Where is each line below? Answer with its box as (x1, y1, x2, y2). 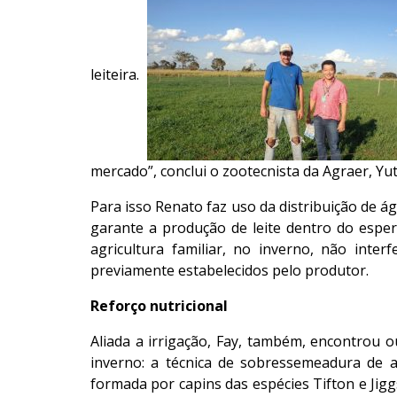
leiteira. (90, 65, 147, 85)
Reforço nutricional (90, 296, 228, 316)
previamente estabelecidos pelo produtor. (90, 261, 369, 281)
